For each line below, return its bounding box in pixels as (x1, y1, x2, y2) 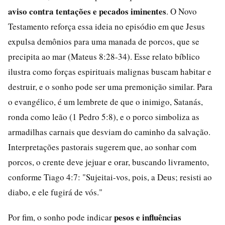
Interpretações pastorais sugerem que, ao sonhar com (8, 141, 196, 153)
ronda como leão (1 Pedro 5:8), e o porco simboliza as (8, 111, 199, 123)
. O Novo (166, 6, 197, 17)
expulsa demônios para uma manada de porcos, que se (8, 36, 199, 47)
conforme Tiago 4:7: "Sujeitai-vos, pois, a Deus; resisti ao (8, 171, 212, 183)
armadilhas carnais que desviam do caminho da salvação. (8, 126, 210, 138)
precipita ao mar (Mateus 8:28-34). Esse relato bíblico (8, 51, 200, 62)
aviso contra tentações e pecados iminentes (8, 5, 166, 18)
